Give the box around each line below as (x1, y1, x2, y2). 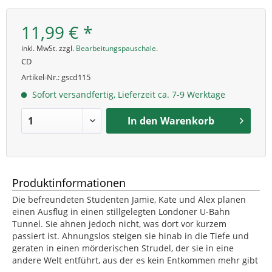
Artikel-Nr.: (21, 71, 61, 83)
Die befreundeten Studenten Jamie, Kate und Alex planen (12, 193, 246, 205)
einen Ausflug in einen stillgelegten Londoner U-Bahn (12, 205, 230, 217)
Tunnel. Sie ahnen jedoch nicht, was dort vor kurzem (12, 217, 226, 229)
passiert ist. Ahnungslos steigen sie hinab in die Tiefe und (12, 229, 249, 242)
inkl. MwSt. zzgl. (21, 42, 76, 53)
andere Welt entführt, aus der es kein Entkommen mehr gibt (12, 254, 258, 266)
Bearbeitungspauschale (76, 42, 156, 53)
